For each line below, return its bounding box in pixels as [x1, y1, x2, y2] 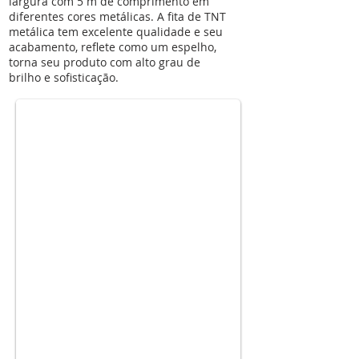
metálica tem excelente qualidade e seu [9, 24, 223, 39]
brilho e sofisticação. [9, 70, 119, 85]
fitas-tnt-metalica [24, 53, 123, 69]
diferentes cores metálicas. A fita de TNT [9, 9, 226, 24]
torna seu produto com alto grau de [9, 54, 200, 70]
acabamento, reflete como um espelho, [9, 39, 216, 54]
